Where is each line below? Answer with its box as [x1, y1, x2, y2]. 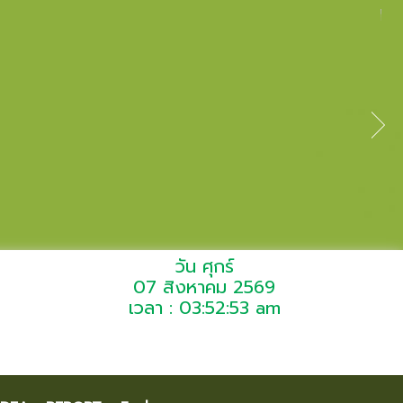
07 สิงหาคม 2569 [133, 273, 276, 300]
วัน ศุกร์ [175, 253, 234, 280]
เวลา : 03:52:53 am [128, 294, 281, 321]
